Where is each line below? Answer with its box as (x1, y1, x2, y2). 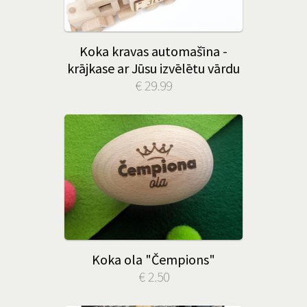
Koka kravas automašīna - (79, 42, 228, 60)
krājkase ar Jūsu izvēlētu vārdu (67, 60, 240, 77)
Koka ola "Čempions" (92, 251, 215, 268)
